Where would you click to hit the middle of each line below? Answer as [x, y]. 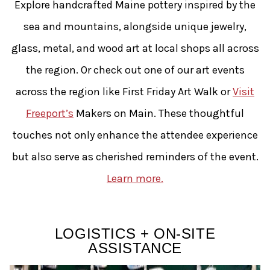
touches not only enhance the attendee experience [135, 135]
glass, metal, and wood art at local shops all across [135, 48]
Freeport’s [50, 113]
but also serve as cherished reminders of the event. [135, 156]
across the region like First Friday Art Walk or [124, 91]
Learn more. [135, 178]
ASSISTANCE [135, 248]
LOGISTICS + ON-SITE [135, 233]
